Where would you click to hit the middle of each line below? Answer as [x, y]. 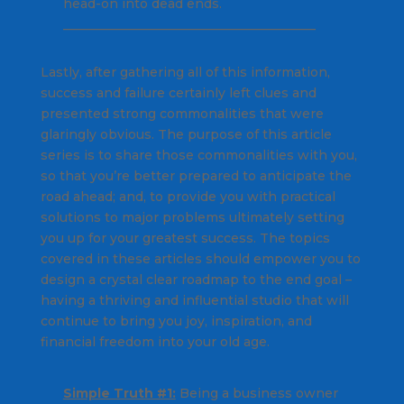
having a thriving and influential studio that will [194, 301]
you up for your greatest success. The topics [185, 239]
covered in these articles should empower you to [200, 259]
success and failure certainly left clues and [178, 93]
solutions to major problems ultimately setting [192, 218]
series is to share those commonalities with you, [198, 156]
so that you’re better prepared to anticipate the [196, 176]
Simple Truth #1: [119, 394]
